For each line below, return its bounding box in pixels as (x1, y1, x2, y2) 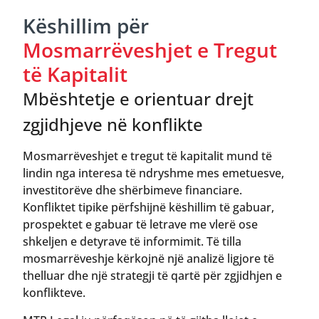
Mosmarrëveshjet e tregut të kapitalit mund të (23, 148, 272, 164)
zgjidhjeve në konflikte (23, 112, 203, 136)
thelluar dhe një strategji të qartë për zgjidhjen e (23, 268, 282, 284)
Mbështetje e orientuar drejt (23, 86, 253, 110)
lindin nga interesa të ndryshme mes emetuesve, (23, 165, 284, 182)
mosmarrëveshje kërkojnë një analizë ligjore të (23, 251, 274, 267)
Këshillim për (23, 11, 149, 39)
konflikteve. (23, 285, 85, 301)
